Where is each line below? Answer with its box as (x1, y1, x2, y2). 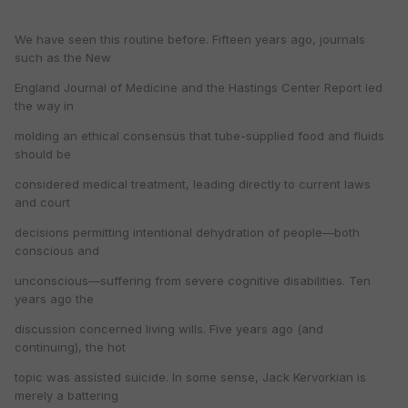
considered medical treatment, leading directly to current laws (15, 177, 371, 192)
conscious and (15, 243, 99, 259)
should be (15, 147, 71, 162)
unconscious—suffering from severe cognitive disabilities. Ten (15, 273, 371, 289)
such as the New (15, 50, 111, 66)
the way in (15, 98, 74, 114)
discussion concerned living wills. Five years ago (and (15, 321, 323, 337)
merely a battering (15, 388, 118, 403)
